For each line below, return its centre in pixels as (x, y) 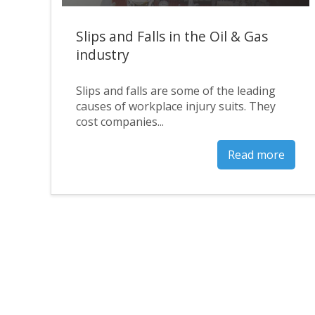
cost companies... (120, 121)
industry (103, 54)
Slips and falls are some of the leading (176, 90)
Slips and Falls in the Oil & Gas (172, 36)
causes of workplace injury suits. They (176, 106)
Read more (256, 154)
